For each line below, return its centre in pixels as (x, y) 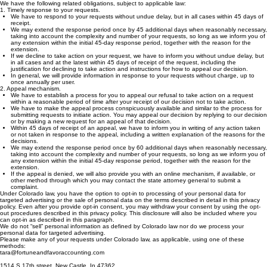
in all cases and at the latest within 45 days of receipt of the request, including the (123, 74)
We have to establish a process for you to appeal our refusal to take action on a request (132, 107)
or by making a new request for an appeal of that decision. (91, 133)
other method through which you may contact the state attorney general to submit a (126, 192)
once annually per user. (43, 94)
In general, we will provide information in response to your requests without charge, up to (133, 87)
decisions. (24, 153)
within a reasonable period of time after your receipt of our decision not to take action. (128, 114)
